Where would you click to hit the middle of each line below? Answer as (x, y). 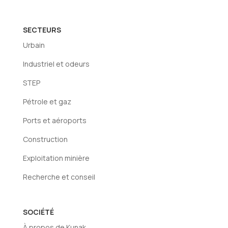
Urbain (34, 45)
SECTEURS (42, 30)
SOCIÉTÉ (38, 212)
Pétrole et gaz (47, 101)
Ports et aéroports (54, 120)
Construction (45, 139)
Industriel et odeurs (56, 64)
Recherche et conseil (59, 177)
